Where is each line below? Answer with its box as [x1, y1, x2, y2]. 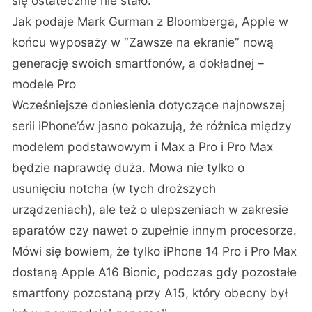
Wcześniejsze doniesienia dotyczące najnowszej [12, 97, 286, 113]
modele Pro [12, 77, 77, 92]
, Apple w [235, 14, 289, 29]
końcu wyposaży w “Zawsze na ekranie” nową [12, 35, 274, 50]
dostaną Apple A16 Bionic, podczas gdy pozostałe [12, 265, 297, 280]
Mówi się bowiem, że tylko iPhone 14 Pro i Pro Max [12, 244, 297, 259]
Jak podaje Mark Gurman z [12, 14, 167, 29]
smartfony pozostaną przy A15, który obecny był [12, 286, 288, 301]
